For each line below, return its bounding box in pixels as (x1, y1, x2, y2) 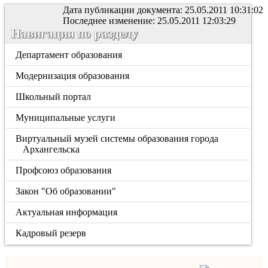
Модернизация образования (16, 71, 130, 81)
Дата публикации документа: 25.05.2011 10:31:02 (63, 5, 263, 15)
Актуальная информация (16, 207, 118, 217)
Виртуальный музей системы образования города (16, 133, 219, 144)
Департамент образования (16, 50, 123, 60)
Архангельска (22, 144, 80, 154)
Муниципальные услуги (16, 112, 116, 123)
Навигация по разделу (11, 26, 138, 40)
